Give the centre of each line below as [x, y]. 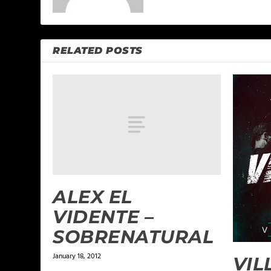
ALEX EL [93, 197]
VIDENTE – [103, 217]
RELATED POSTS [98, 51]
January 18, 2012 [77, 257]
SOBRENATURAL [133, 237]
